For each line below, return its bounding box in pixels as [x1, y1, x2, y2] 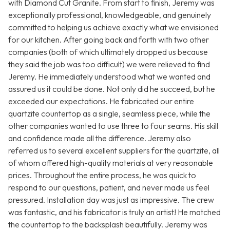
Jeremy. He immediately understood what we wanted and [8, 71, 210, 82]
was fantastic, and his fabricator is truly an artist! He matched [8, 207, 221, 218]
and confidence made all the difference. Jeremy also [8, 133, 191, 144]
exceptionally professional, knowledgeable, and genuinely [8, 10, 211, 21]
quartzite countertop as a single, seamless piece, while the [8, 108, 210, 119]
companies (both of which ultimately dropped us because [8, 47, 208, 57]
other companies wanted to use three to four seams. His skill [8, 121, 218, 131]
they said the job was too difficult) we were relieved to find [8, 59, 210, 70]
